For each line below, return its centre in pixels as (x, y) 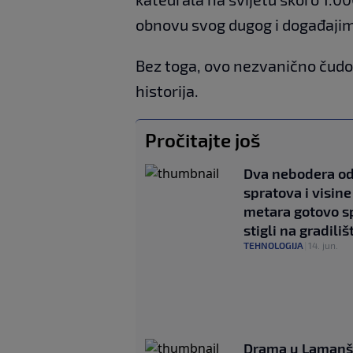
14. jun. (323, 245)
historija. (167, 91)
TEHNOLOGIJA (273, 245)
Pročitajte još (203, 140)
